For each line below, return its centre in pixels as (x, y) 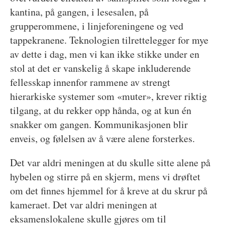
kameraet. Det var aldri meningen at (83, 204)
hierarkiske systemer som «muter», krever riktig (108, 96)
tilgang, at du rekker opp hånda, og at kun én (100, 110)
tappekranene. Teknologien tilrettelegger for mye (109, 40)
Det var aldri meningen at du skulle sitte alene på (110, 162)
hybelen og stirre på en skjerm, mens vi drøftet (105, 176)
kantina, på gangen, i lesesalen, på (79, 12)
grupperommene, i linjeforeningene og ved (96, 26)
